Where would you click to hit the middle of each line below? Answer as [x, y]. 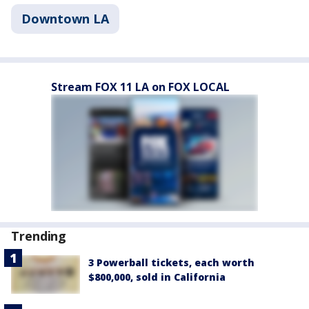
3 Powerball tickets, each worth [171, 262]
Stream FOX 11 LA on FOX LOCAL [140, 87]
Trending [39, 236]
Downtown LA [65, 19]
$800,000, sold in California [157, 277]
